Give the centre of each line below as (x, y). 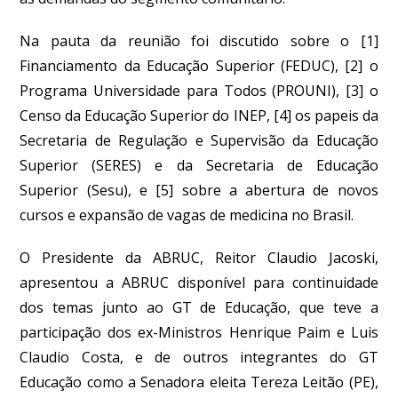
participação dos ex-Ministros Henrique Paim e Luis (199, 332)
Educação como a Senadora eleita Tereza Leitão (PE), (199, 382)
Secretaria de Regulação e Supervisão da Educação (199, 140)
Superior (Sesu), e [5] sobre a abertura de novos (199, 190)
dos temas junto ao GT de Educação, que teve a (199, 307)
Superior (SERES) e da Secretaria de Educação (199, 165)
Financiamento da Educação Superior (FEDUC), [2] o (199, 66)
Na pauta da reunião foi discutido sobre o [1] (199, 41)
